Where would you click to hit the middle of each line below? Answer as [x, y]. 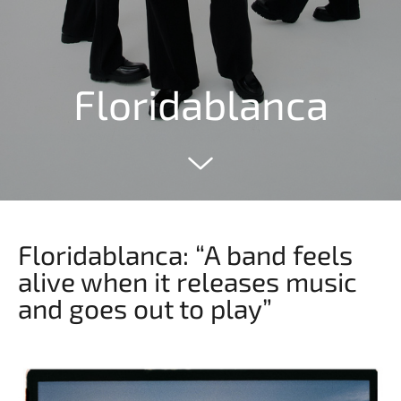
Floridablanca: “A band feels [185, 254]
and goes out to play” [145, 307]
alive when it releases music [188, 281]
